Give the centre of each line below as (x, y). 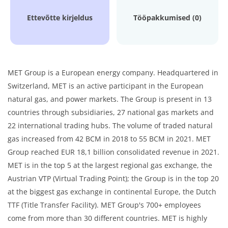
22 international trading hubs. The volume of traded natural (110, 125)
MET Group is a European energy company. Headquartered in (113, 73)
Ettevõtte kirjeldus (60, 18)
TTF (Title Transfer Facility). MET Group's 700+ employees (104, 205)
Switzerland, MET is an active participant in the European (106, 86)
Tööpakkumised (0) (167, 18)
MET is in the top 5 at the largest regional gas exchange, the (110, 165)
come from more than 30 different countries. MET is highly (107, 218)
